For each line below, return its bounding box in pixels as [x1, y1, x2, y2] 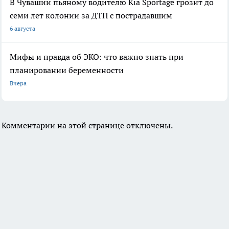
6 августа [10, 24, 35, 32]
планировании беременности [10, 64, 124, 75]
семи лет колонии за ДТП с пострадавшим [10, 10, 172, 20]
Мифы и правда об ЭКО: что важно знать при [10, 51, 184, 62]
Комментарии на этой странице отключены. [2, 120, 173, 130]
